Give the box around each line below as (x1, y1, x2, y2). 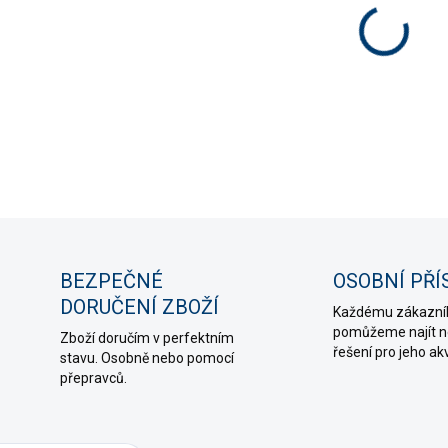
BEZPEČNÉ (60, 269, 163, 293)
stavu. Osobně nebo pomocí (60, 350, 234, 366)
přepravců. (60, 370, 127, 386)
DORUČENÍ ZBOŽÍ (60, 295, 219, 319)
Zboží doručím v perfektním (60, 330, 234, 346)
